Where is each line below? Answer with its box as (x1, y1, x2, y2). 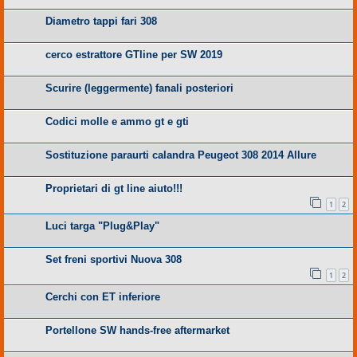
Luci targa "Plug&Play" (45, 219, 159, 232)
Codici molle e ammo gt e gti (45, 116, 189, 128)
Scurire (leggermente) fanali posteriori (45, 82, 233, 95)
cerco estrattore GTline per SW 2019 (45, 49, 222, 61)
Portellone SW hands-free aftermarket (45, 324, 229, 336)
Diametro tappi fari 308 (45, 15, 157, 28)
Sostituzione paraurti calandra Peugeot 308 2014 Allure (45, 149, 316, 162)
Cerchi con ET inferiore (45, 290, 160, 303)
